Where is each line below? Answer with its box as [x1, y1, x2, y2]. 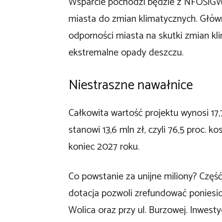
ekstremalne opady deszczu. [68, 45, 183, 61]
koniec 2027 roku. [68, 139, 139, 155]
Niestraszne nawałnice [68, 74, 193, 97]
